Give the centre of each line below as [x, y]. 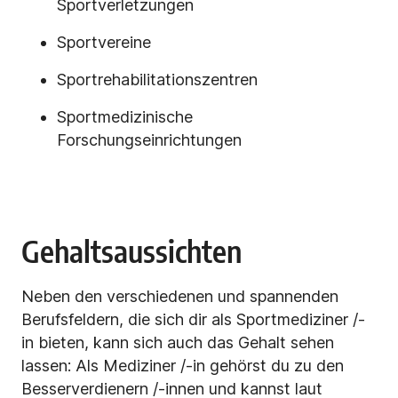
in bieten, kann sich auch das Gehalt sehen [178, 343]
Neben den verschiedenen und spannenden [180, 297]
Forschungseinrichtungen [149, 140]
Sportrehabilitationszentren [157, 80]
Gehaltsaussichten [131, 251]
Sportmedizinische [125, 117]
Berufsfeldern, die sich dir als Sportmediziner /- [193, 320]
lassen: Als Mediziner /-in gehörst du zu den [183, 366]
